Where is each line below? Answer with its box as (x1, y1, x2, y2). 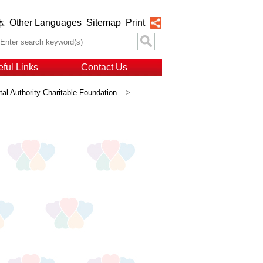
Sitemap (86, 18, 121, 28)
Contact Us (80, 62, 127, 72)
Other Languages (9, 18, 82, 28)
